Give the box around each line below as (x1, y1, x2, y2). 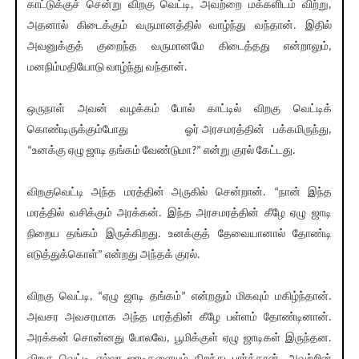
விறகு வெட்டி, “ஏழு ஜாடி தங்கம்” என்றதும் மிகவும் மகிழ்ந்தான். (26, 291, 333, 304)
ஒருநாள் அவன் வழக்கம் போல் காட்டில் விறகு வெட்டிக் (26, 103, 333, 116)
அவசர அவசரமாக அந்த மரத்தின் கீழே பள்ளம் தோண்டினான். (26, 312, 333, 325)
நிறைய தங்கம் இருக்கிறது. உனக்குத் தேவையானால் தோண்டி (26, 228, 333, 241)
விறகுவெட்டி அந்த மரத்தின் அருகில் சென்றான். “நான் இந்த (26, 187, 333, 200)
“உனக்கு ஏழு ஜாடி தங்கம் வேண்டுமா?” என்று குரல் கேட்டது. (26, 145, 296, 158)
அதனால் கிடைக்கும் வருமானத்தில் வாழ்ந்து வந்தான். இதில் (26, 20, 333, 33)
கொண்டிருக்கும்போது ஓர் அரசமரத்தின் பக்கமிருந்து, (26, 124, 333, 137)
